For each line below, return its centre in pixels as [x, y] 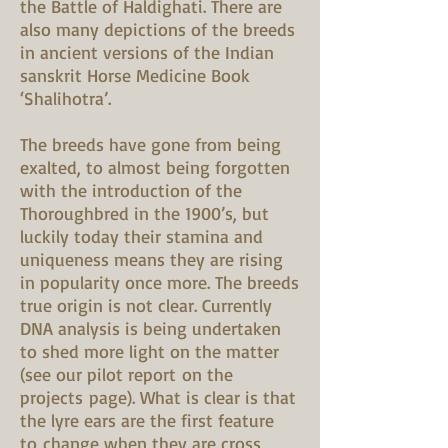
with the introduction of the [131, 190]
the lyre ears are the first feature [147, 420]
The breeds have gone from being [150, 144]
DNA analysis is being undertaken [150, 328]
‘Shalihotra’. [65, 98]
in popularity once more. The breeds [159, 282]
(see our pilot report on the [126, 374]
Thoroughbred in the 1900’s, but [144, 213]
